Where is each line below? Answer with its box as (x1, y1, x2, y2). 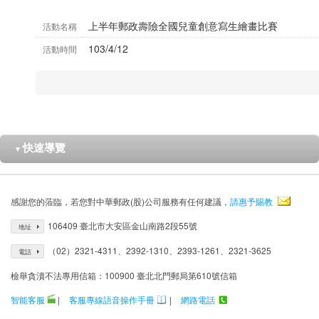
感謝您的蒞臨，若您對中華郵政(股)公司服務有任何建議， (11, 195, 230, 207)
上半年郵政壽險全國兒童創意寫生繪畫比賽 (88, 19, 278, 33)
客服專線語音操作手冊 (69, 293, 155, 305)
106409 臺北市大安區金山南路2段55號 (48, 219, 197, 231)
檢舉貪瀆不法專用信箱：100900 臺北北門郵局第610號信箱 (11, 269, 237, 281)
